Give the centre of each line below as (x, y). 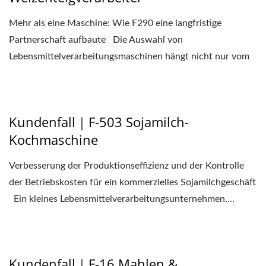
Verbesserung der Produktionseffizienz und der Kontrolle (126, 165)
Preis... (23, 73)
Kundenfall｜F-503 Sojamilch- (99, 121)
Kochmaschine (53, 139)
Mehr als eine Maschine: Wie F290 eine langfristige (115, 23)
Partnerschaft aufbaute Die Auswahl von (96, 39)
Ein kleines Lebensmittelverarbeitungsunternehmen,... (122, 199)
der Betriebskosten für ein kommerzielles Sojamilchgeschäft (132, 182)
